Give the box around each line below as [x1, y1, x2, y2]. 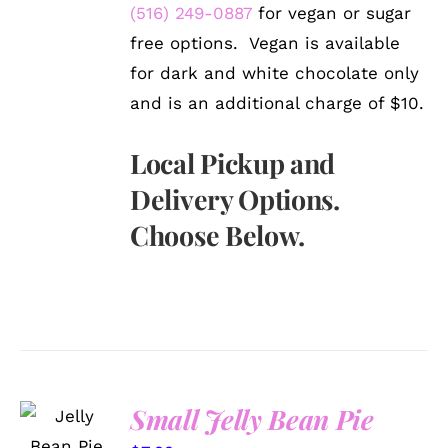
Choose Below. [130, 216, 305, 253]
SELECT [39, 396, 95, 412]
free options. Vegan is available [130, 32, 401, 53]
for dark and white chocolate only [130, 62, 420, 83]
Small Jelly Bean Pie [130, 400, 374, 437]
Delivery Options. [130, 180, 340, 217]
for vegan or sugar [252, 2, 412, 23]
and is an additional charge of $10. [130, 92, 425, 113]
